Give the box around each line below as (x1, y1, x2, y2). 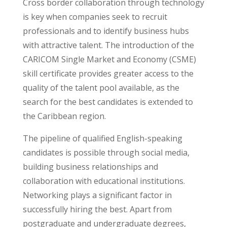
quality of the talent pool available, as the (22, 82, 179, 93)
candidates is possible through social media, (22, 147, 190, 158)
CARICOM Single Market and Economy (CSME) (22, 54, 196, 65)
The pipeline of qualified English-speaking (22, 133, 182, 144)
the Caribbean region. (22, 110, 106, 122)
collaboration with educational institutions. (22, 175, 185, 186)
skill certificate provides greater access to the (22, 68, 194, 79)
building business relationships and (22, 161, 158, 172)
